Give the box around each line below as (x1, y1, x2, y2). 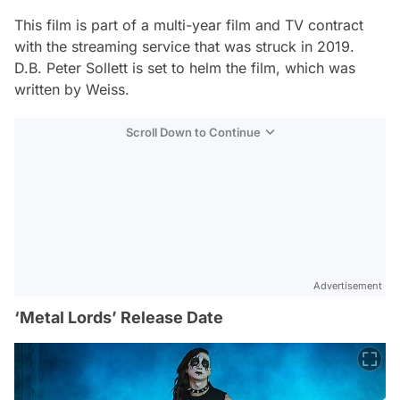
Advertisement (313, 279, 382, 292)
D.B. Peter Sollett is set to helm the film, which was (14, 59, 355, 77)
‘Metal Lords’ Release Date (14, 308, 223, 327)
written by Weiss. (14, 80, 129, 98)
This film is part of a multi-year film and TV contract (14, 16, 363, 34)
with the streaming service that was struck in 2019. (14, 37, 354, 55)
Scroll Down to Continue (126, 125, 261, 139)
